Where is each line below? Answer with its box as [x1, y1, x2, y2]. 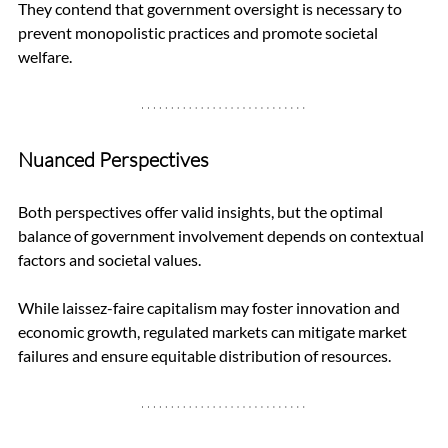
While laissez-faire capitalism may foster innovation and [18, 297, 403, 317]
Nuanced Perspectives [18, 146, 209, 172]
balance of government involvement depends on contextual [18, 225, 427, 245]
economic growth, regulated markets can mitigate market [18, 321, 410, 341]
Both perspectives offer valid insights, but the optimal [18, 201, 386, 221]
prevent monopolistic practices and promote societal [18, 22, 381, 42]
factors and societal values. [18, 249, 204, 269]
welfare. [18, 46, 72, 66]
